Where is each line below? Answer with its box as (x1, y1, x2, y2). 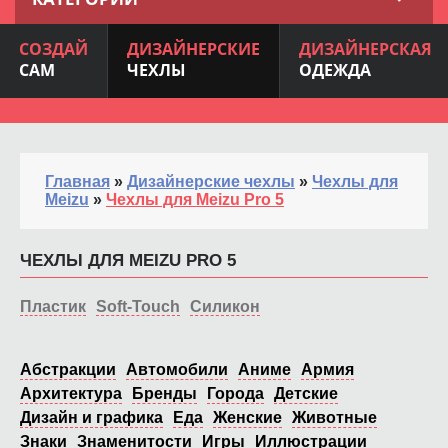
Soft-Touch (96, 297, 180, 315)
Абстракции (20, 360, 116, 378)
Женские (213, 408, 282, 426)
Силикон (190, 297, 260, 315)
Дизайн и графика (20, 408, 163, 426)
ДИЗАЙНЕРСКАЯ (299, 37, 432, 60)
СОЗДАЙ (19, 37, 88, 60)
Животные (292, 408, 377, 426)
